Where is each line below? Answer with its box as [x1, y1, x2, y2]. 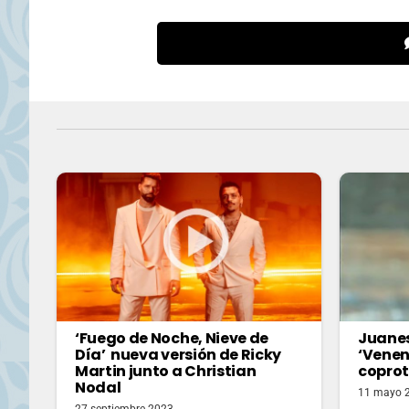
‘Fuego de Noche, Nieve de [75, 327, 268, 349]
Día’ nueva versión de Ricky [75, 343, 282, 365]
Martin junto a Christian [75, 360, 257, 382]
